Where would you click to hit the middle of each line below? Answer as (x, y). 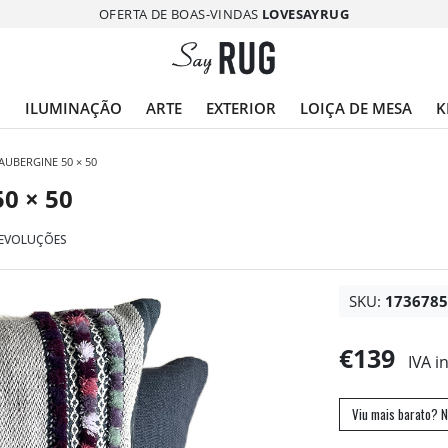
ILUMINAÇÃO (73, 108)
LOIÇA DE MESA (356, 108)
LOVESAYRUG (305, 13)
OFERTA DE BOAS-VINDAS (180, 13)
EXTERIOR (241, 108)
